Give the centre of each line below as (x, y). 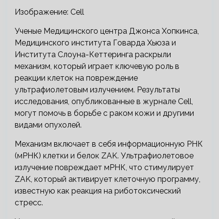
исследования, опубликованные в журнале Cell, (104, 101)
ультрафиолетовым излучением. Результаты (97, 90)
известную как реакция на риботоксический (98, 191)
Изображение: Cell (49, 12)
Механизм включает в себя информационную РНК (109, 144)
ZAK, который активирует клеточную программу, (108, 179)
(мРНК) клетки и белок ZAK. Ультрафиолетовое (104, 156)
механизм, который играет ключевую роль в (97, 66)
